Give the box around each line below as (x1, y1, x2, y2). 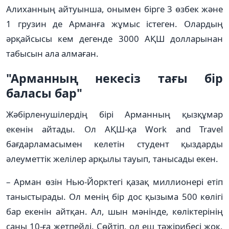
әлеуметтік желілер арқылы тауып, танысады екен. (6, 152, 218, 165)
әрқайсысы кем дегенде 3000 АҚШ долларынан (6, 32, 223, 44)
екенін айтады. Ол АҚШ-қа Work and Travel (6, 123, 223, 135)
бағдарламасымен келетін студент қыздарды (6, 138, 223, 150)
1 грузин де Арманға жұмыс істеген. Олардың (6, 17, 223, 30)
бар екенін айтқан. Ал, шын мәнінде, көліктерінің (6, 205, 223, 217)
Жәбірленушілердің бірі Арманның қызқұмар (6, 108, 223, 120)
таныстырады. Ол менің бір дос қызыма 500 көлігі (6, 190, 223, 202)
